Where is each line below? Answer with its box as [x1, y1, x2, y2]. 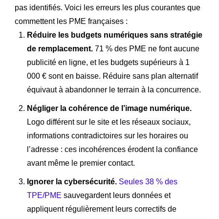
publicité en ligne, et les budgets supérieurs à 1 [27, 58, 190, 66]
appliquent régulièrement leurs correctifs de [27, 204, 176, 213]
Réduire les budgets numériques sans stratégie [27, 30, 202, 39]
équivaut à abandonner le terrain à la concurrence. [27, 85, 201, 94]
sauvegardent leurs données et [62, 191, 171, 199]
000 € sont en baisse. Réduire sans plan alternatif [27, 71, 198, 80]
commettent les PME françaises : [15, 17, 128, 25]
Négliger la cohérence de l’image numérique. [27, 104, 192, 112]
